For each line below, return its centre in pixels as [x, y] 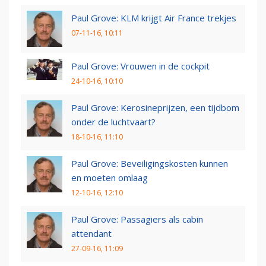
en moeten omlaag [110, 178]
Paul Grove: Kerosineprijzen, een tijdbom [155, 108]
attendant [91, 234]
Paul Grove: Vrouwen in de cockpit [140, 66]
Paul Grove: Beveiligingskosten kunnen [150, 164]
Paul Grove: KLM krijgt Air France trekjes [154, 18]
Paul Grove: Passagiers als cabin [137, 219]
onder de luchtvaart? [113, 122]
